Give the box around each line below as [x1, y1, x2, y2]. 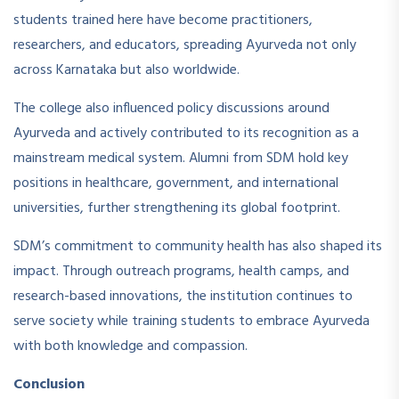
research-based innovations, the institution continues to [13, 284, 353, 308]
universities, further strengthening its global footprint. [13, 196, 340, 220]
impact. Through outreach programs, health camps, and [13, 259, 349, 283]
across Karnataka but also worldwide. [13, 58, 240, 82]
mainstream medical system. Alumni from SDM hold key [13, 146, 348, 170]
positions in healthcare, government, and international [13, 171, 338, 195]
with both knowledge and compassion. [13, 334, 248, 358]
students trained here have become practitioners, [13, 8, 313, 32]
